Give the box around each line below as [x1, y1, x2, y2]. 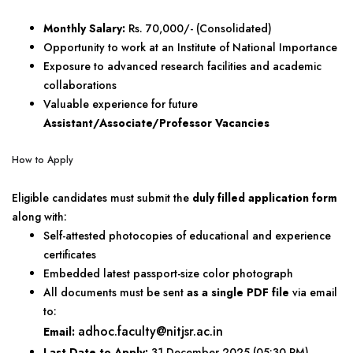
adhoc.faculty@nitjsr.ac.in [78, 322, 223, 340]
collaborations [43, 77, 117, 93]
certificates [43, 247, 96, 262]
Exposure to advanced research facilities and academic [43, 58, 321, 74]
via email [289, 284, 337, 300]
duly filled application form [192, 190, 337, 206]
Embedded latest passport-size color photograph [43, 266, 293, 281]
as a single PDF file [187, 284, 289, 300]
